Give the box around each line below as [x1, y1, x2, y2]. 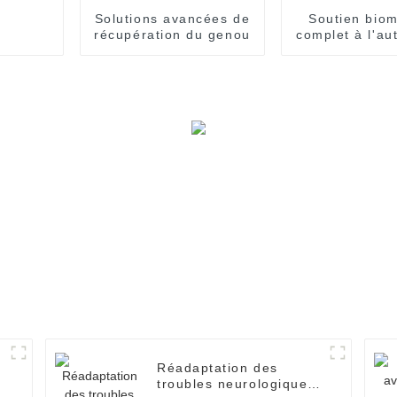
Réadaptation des [157, 361, 278, 376]
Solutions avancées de [94, 11, 251, 26]
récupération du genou [94, 27, 251, 42]
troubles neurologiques [157, 377, 315, 392]
